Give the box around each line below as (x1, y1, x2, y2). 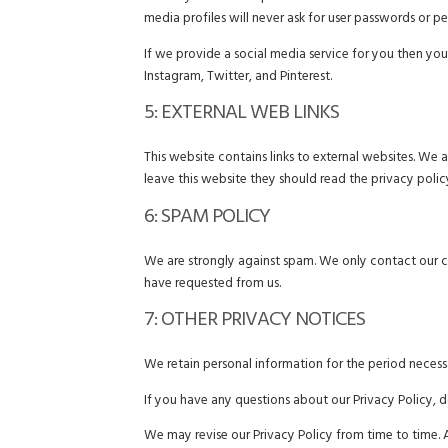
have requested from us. (144, 271, 282, 297)
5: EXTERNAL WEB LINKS (144, 96, 340, 135)
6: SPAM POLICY (144, 199, 271, 238)
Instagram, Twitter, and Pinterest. (144, 64, 333, 90)
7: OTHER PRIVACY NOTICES (144, 303, 366, 342)
